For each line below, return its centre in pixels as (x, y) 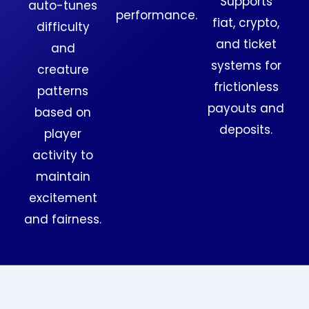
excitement (63, 198)
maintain (63, 177)
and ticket (246, 44)
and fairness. (63, 220)
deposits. (246, 130)
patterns (63, 91)
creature (63, 70)
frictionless (246, 87)
